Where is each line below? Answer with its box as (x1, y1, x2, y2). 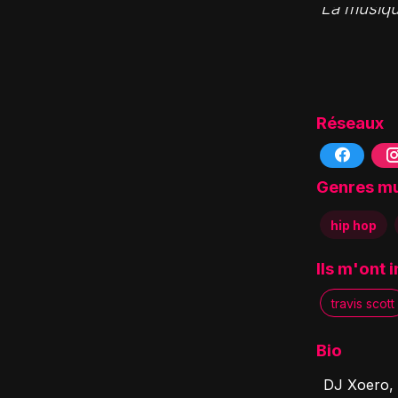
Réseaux (316, 113, 384, 133)
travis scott (331, 295, 394, 311)
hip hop (330, 217, 377, 233)
